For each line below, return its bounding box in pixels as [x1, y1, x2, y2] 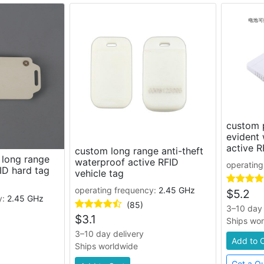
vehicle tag [74, 167, 124, 180]
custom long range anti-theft [74, 145, 203, 157]
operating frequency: [74, 185, 159, 196]
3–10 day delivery [74, 229, 144, 239]
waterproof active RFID [74, 156, 179, 169]
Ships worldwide [74, 241, 138, 252]
